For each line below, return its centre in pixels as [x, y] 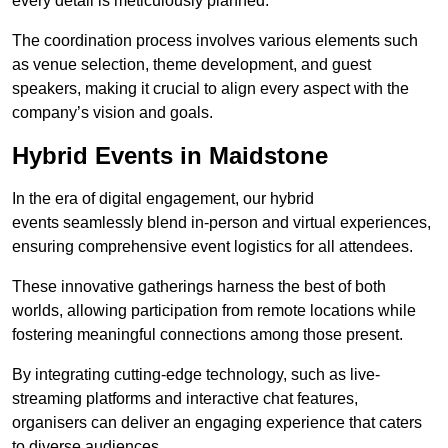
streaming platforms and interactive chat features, [185, 399]
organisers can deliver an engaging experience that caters [217, 423]
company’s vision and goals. [112, 113]
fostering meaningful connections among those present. [207, 335]
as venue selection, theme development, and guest [191, 65]
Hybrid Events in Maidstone [170, 156]
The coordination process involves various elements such [215, 41]
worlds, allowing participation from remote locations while [214, 311]
